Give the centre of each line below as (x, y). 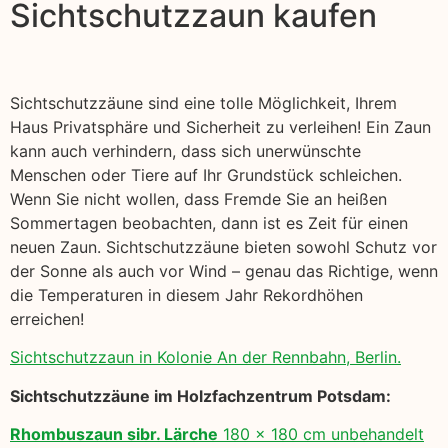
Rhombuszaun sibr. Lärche (114, 434)
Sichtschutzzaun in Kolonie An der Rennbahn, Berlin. (205, 357)
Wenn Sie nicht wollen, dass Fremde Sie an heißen (198, 199)
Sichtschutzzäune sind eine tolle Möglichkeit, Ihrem (203, 103)
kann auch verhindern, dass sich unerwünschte (185, 151)
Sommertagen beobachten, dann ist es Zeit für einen (209, 223)
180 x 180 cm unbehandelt (321, 434)
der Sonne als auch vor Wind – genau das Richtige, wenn (224, 271)
